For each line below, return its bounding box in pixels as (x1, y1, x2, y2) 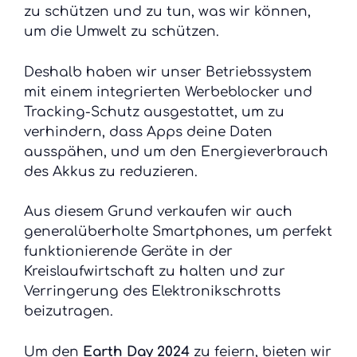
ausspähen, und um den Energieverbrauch (24, 143, 328, 159)
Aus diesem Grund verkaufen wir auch (24, 204, 292, 219)
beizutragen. (24, 304, 113, 319)
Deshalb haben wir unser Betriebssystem (24, 64, 312, 80)
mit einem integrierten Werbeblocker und (24, 84, 312, 100)
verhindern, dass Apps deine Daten (24, 124, 273, 139)
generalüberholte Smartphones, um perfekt (24, 224, 332, 239)
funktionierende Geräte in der (24, 244, 233, 259)
